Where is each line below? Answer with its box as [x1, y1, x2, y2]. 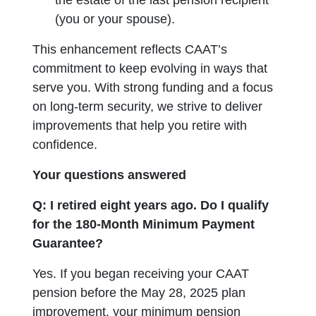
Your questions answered [32, 168, 187, 182]
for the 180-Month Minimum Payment [32, 217, 255, 231]
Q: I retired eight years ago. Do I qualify [32, 198, 269, 212]
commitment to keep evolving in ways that [32, 61, 268, 75]
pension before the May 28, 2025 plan [32, 286, 246, 300]
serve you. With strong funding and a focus [32, 80, 274, 95]
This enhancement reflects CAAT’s [32, 42, 228, 56]
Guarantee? [32, 236, 104, 250]
